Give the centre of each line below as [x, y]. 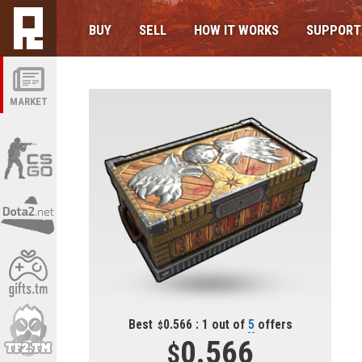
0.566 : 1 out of [205, 325]
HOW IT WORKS [236, 30]
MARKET [28, 101]
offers [273, 325]
